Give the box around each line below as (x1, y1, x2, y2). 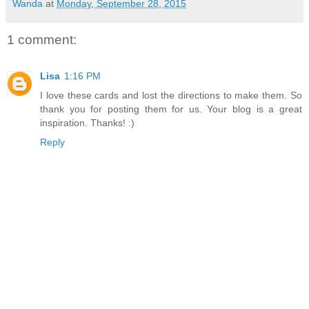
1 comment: (7, 32, 77, 48)
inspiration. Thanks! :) (40, 117, 134, 128)
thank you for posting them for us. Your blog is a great (40, 103, 302, 114)
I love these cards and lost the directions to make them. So (40, 89, 302, 101)
